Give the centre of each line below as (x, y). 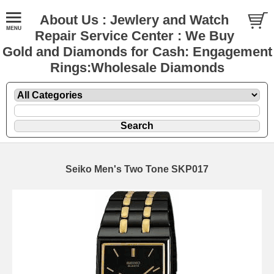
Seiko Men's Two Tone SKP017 (137, 169)
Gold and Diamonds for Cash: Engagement (137, 52)
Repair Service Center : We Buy (134, 36)
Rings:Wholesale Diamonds (137, 68)
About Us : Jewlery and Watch (134, 20)
